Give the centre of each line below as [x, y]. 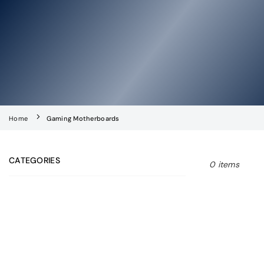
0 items [224, 164]
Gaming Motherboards [83, 118]
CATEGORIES [34, 160]
